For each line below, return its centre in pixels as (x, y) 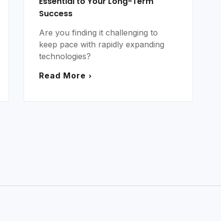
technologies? (65, 56)
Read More (62, 76)
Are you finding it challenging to (98, 33)
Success (55, 14)
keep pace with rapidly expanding (101, 45)
